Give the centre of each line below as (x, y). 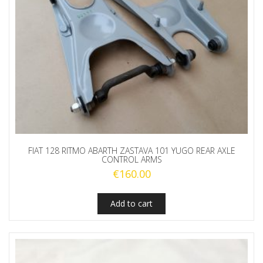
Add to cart (131, 204)
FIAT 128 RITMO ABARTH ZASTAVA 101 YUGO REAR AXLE (131, 151)
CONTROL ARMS (131, 160)
